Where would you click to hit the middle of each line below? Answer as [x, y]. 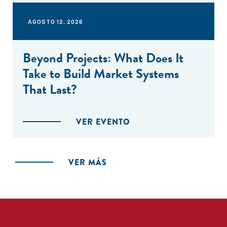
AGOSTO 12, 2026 [55, 21]
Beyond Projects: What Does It [103, 58]
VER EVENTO [103, 122]
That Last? [50, 89]
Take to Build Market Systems [101, 74]
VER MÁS [88, 162]
